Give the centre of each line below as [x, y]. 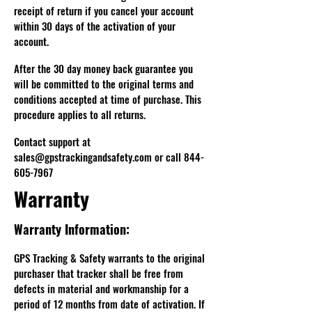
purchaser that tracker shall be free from [99, 273]
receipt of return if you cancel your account [104, 10]
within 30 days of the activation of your [95, 26]
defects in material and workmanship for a [101, 288]
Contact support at [52, 141]
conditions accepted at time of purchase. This [108, 99]
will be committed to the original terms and [104, 84]
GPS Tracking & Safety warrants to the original [109, 258]
